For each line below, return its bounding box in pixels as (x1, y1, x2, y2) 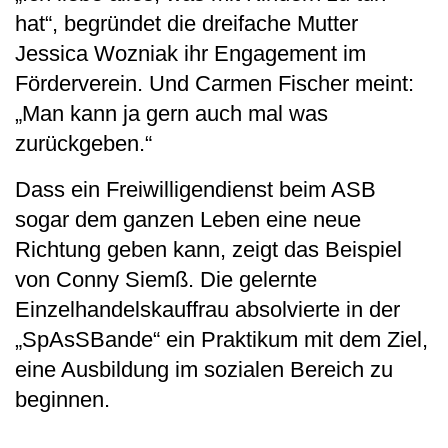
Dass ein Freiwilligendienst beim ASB (15, 176, 376, 202)
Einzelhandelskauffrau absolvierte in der (15, 296, 400, 322)
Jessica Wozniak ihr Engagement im (15, 40, 366, 66)
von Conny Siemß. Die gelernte (15, 266, 317, 292)
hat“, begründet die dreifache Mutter (15, 10, 358, 36)
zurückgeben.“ (15, 130, 152, 156)
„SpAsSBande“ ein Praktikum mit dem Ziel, (15, 326, 428, 352)
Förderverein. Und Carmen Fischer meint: (15, 70, 414, 96)
